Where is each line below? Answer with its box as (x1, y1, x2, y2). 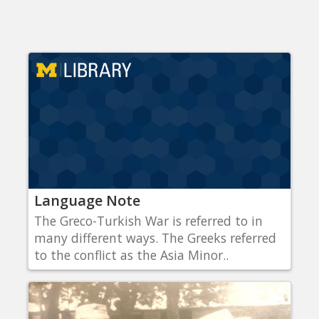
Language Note (34, 190, 140, 210)
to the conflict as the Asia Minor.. (34, 246, 229, 263)
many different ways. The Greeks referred (34, 229, 276, 246)
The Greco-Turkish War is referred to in (34, 211, 263, 229)
